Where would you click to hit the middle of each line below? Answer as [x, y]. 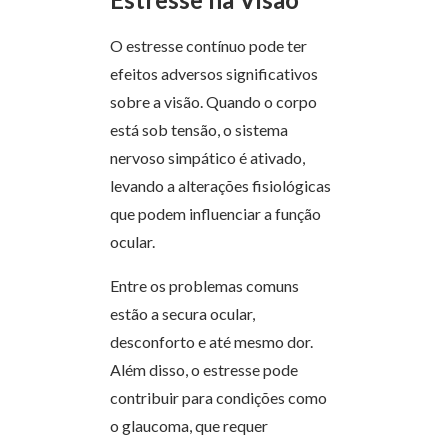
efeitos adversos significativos [214, 74]
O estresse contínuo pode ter [208, 46]
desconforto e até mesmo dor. [211, 342]
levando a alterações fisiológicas [220, 186]
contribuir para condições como [218, 398]
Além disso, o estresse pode [204, 370]
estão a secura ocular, [182, 314]
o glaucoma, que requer [189, 426]
